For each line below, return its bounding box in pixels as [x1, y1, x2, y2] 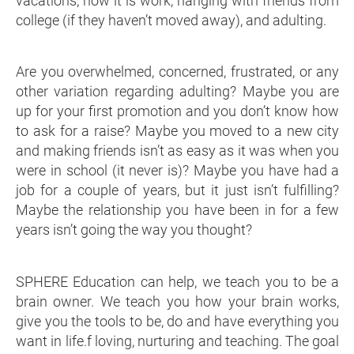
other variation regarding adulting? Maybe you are [16, 83, 340, 100]
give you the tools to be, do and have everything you [16, 312, 340, 330]
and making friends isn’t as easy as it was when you [16, 142, 340, 160]
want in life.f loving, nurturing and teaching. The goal [16, 332, 340, 349]
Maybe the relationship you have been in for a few [16, 201, 340, 219]
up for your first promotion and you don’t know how [16, 103, 340, 120]
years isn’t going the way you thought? [16, 221, 252, 239]
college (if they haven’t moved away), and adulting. [16, 11, 326, 28]
